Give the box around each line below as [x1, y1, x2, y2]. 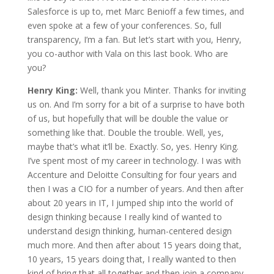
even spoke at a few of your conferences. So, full [27, 19, 221, 31]
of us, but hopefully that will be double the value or [27, 112, 228, 124]
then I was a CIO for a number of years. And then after [27, 182, 243, 194]
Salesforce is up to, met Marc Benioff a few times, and [27, 5, 244, 17]
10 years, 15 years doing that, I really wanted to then [27, 253, 236, 265]
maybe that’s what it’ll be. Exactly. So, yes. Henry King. [27, 140, 239, 152]
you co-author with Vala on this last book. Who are [27, 47, 228, 59]
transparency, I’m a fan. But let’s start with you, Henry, [27, 33, 242, 45]
